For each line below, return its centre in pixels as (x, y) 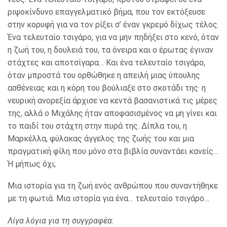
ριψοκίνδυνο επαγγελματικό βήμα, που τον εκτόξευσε (106, 12)
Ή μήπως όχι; (32, 164)
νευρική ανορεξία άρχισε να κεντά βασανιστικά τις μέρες (112, 100)
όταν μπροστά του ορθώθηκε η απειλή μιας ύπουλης (104, 75)
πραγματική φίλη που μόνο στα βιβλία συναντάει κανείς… (113, 151)
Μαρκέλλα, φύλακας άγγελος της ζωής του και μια (101, 138)
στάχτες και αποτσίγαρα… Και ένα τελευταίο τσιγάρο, (106, 62)
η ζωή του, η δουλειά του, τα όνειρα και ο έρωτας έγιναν (110, 50)
